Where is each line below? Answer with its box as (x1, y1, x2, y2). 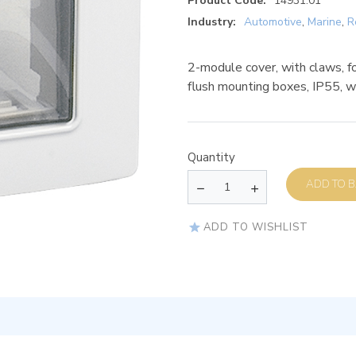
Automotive (244, 14, 302, 30)
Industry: (188, 14, 236, 30)
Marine (308, 14, 342, 30)
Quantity (188, 149, 235, 166)
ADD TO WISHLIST (203, 219, 308, 234)
